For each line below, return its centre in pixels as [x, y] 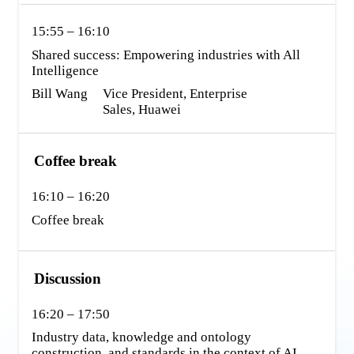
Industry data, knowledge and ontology [142, 337]
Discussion [67, 279]
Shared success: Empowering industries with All [166, 55]
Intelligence [66, 70]
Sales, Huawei [142, 110]
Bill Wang [60, 94]
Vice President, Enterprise [175, 94]
